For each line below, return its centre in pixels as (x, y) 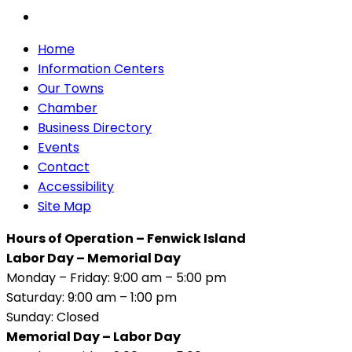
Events (59, 148)
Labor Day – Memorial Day (93, 258)
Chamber (68, 108)
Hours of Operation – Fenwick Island (126, 239)
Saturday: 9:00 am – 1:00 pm (92, 298)
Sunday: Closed (53, 317)
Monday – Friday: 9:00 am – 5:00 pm (116, 278)
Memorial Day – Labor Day (93, 337)
